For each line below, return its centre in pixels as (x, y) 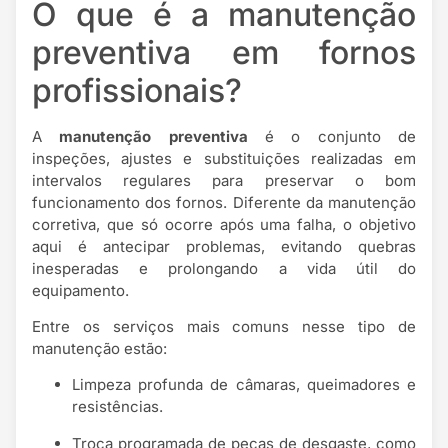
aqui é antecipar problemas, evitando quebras (224, 246)
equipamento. (80, 290)
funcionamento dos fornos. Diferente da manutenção (224, 202)
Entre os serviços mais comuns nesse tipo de (224, 327)
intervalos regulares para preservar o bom (224, 180)
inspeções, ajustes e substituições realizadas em (224, 158)
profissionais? (137, 90)
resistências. (117, 407)
